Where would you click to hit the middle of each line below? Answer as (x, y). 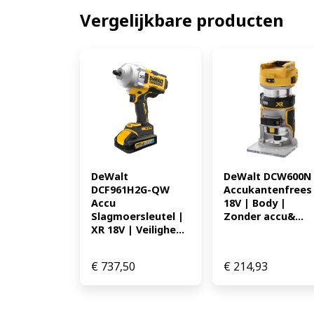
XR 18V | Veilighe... (138, 229)
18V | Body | (254, 203)
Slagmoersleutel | (137, 216)
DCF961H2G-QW (130, 189)
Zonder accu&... (263, 216)
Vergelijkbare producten (182, 20)
